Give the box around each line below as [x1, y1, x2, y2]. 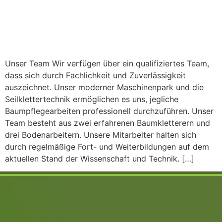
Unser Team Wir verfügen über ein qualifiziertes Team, [5, 58, 209, 68]
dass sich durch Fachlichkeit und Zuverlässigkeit [5, 70, 186, 80]
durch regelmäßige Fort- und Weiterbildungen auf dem [5, 142, 209, 152]
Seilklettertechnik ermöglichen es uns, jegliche [5, 94, 178, 104]
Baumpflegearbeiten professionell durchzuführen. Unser [5, 106, 214, 116]
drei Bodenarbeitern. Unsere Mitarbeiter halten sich [5, 130, 196, 140]
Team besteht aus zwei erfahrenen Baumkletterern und [5, 118, 210, 128]
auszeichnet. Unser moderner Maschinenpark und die [5, 82, 204, 92]
